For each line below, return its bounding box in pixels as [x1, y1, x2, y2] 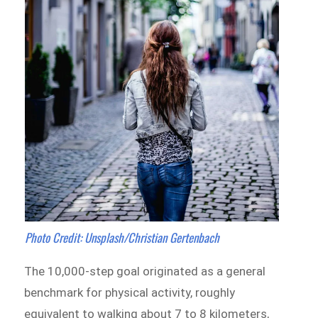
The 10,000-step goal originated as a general [24, 264, 266, 279]
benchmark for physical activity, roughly [24, 285, 236, 300]
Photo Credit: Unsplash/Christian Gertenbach [24, 229, 219, 247]
